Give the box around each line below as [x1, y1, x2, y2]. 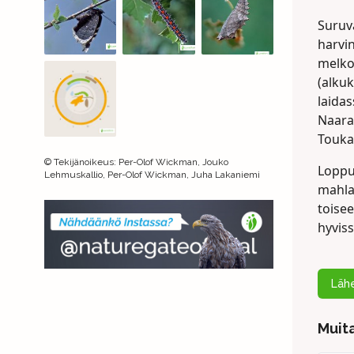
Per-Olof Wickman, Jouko [119, 156, 228, 168]
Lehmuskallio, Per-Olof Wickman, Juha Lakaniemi [44, 169, 260, 181]
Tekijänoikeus [54, 156, 114, 168]
